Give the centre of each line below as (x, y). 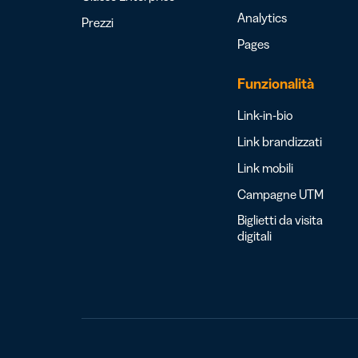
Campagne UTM (280, 194)
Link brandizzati (280, 141)
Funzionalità (276, 84)
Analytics (262, 18)
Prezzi (97, 22)
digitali (255, 236)
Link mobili (265, 168)
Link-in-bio (265, 115)
